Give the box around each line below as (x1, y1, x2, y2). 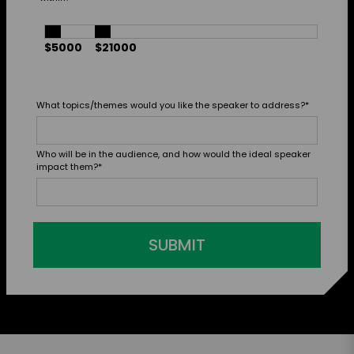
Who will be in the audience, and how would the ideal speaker (36, 148, 311, 161)
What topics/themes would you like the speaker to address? (36, 99, 305, 112)
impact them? (36, 160, 98, 174)
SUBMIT (149, 234, 205, 257)
